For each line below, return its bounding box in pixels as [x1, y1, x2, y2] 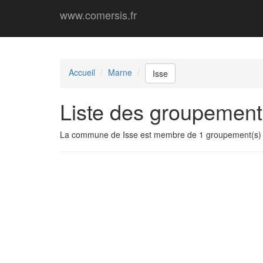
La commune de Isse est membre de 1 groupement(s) [60, 129, 261, 140]
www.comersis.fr [60, 7, 137, 22]
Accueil [69, 66, 95, 78]
